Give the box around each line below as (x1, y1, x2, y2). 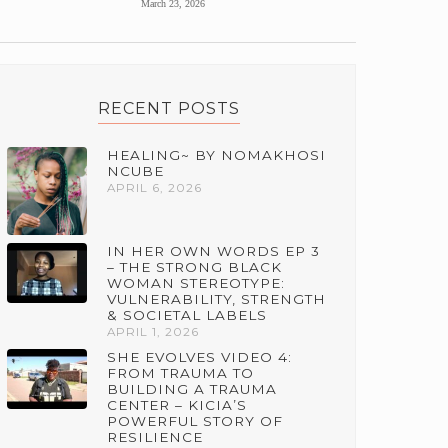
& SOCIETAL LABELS (107, 306, 268, 323)
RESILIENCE (107, 428, 204, 445)
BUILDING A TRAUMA (107, 380, 278, 397)
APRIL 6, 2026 (107, 180, 203, 195)
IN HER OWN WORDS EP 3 (107, 242, 321, 259)
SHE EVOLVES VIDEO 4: (107, 348, 293, 365)
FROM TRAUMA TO (107, 364, 255, 381)
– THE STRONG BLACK (107, 258, 283, 275)
